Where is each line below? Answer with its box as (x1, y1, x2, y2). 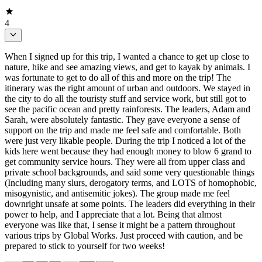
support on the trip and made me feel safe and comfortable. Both (5, 125, 241, 135)
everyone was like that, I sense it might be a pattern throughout (5, 219, 235, 230)
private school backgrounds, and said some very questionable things (5, 167, 254, 177)
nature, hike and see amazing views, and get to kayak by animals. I (5, 61, 250, 72)
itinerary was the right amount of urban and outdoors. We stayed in (5, 82, 250, 93)
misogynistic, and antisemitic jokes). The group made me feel (5, 188, 230, 198)
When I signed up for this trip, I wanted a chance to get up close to (5, 51, 249, 61)
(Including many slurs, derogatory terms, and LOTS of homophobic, (5, 177, 257, 188)
